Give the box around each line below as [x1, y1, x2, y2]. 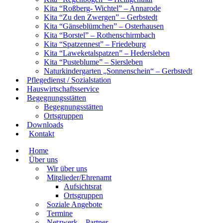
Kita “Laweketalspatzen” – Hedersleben [44, 49, 170, 57]
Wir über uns [47, 164, 87, 173]
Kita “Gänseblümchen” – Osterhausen [44, 22, 164, 30]
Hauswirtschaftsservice [27, 85, 99, 93]
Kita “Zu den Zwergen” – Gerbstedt [44, 13, 157, 21]
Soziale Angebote [47, 200, 102, 209]
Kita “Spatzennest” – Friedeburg [44, 40, 146, 48]
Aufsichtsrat [64, 182, 102, 191]
